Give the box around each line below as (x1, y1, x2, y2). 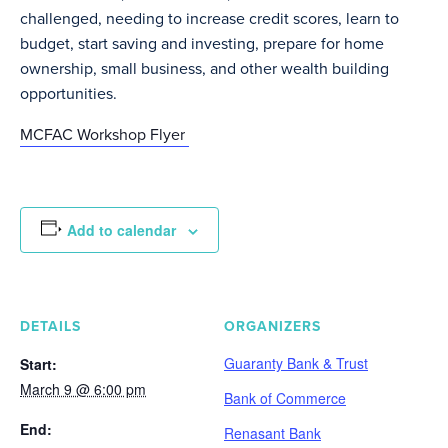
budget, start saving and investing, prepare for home (20, 31, 384, 55)
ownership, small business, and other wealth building (20, 56, 389, 80)
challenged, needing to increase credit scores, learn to (20, 6, 399, 30)
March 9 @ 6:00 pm (20, 378, 146, 399)
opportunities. (20, 81, 117, 105)
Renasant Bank (224, 422, 321, 443)
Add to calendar (66, 219, 176, 240)
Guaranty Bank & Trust (224, 352, 368, 373)
